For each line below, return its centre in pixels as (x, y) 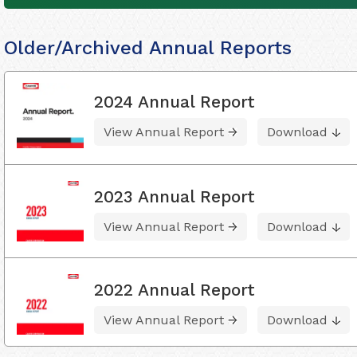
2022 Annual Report (175, 290)
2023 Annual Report (175, 197)
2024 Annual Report (175, 101)
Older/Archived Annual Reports (148, 48)
